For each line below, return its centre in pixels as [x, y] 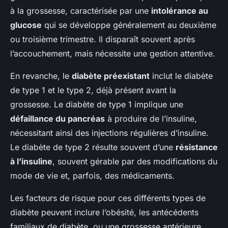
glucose [26, 25]
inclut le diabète [181, 76]
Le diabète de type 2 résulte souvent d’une [93, 147]
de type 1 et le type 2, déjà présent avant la [93, 90]
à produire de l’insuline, [151, 118]
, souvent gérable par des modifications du [135, 161]
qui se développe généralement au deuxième [129, 25]
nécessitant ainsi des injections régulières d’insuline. [109, 133]
